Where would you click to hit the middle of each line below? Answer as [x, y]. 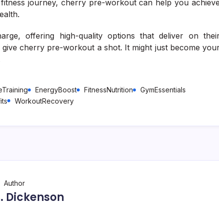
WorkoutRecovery [44, 101]
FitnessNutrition [109, 89]
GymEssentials [163, 89]
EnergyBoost [56, 89]
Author [14, 183]
